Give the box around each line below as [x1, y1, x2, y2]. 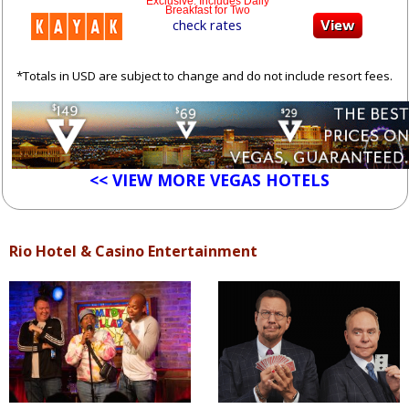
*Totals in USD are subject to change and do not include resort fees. [16, 67, 393, 84]
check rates [173, 15, 242, 34]
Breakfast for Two [164, 3, 250, 16]
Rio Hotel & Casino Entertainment [9, 241, 257, 262]
